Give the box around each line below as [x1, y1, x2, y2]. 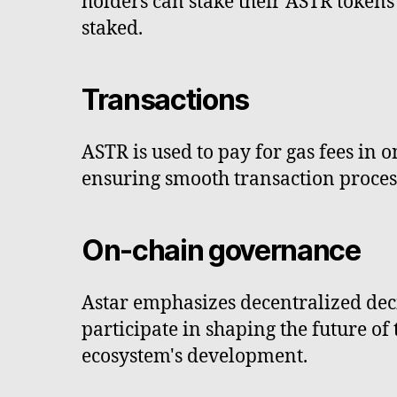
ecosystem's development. [82, 344, 307, 369]
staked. [82, 16, 143, 41]
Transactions [82, 82, 250, 117]
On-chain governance [82, 232, 361, 268]
